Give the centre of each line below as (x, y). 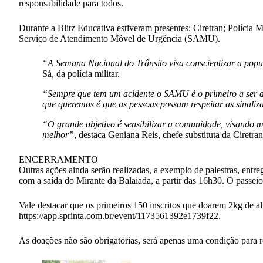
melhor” (58, 134)
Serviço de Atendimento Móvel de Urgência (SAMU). (119, 38)
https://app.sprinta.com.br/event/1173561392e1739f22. (120, 215)
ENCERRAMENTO (58, 159)
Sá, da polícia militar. (81, 73)
